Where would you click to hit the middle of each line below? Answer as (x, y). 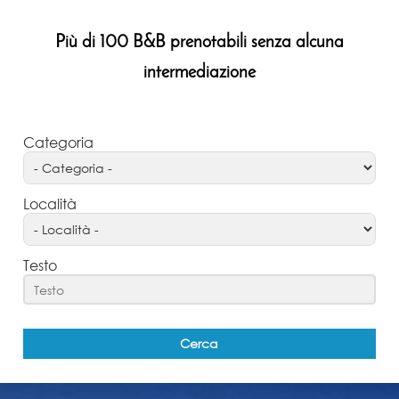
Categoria (59, 142)
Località (50, 203)
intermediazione (199, 73)
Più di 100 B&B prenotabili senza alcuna (199, 42)
